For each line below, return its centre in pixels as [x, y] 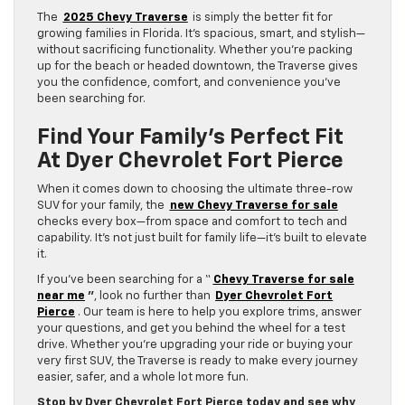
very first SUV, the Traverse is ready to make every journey [198, 361]
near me [61, 296]
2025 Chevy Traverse [125, 17]
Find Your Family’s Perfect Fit [190, 137]
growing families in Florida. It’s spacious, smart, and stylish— [201, 33]
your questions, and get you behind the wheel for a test [191, 328]
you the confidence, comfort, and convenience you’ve [189, 82]
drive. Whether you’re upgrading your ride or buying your [195, 344]
